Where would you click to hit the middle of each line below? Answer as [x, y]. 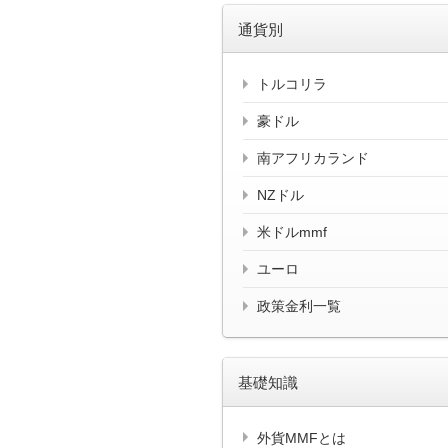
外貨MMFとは [301, 437]
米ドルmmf [292, 232]
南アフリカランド [313, 158]
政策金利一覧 [299, 306]
